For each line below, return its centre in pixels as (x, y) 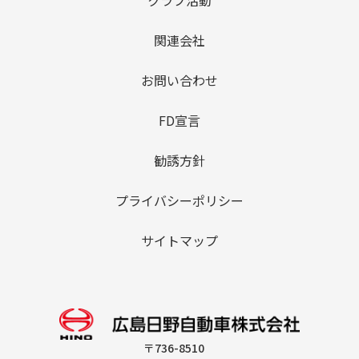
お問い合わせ (179, 80)
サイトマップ (179, 240)
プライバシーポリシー (179, 200)
